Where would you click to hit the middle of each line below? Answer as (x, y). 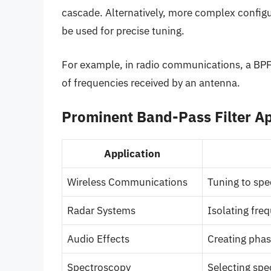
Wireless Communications (127, 182)
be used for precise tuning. (123, 31)
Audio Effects (98, 239)
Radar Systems (101, 211)
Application (132, 154)
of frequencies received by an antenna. (151, 83)
